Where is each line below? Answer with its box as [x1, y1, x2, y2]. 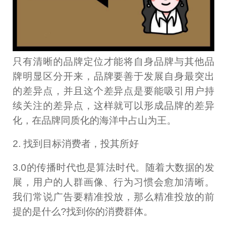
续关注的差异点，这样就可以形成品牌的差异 [13, 100, 214, 111]
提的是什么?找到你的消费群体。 [13, 206, 154, 217]
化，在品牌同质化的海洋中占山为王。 [13, 115, 177, 126]
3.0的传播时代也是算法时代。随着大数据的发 [13, 162, 214, 173]
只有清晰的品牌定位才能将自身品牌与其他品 [13, 56, 214, 67]
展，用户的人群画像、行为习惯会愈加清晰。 [13, 177, 214, 188]
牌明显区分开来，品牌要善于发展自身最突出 [13, 70, 214, 82]
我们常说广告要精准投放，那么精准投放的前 [13, 192, 214, 203]
